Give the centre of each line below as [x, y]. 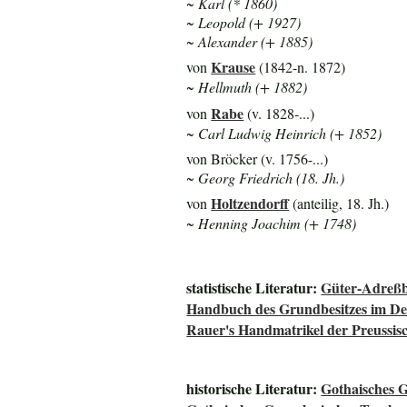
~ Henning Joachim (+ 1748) [272, 223]
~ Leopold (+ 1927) [244, 22]
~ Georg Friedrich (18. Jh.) [266, 177]
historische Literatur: [254, 388]
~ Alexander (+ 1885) [250, 41]
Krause [233, 67]
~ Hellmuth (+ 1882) [247, 87]
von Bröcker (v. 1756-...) [258, 158]
